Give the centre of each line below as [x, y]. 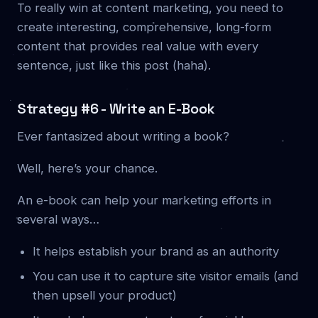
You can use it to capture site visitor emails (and [165, 276]
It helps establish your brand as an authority [156, 251]
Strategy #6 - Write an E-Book [116, 108]
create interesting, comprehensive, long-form [144, 27]
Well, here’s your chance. [87, 168]
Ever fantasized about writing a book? [123, 136]
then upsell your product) [105, 295]
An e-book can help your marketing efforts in [144, 200]
